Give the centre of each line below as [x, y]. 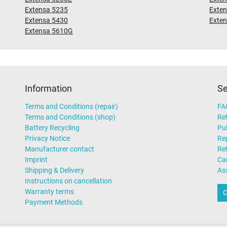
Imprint [36, 160]
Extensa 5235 [46, 10]
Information [48, 89]
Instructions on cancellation [68, 181]
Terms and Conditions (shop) [70, 117]
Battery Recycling [52, 128]
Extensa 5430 [46, 21]
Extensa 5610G [49, 31]
